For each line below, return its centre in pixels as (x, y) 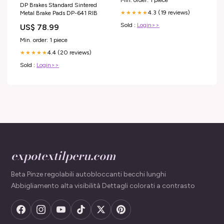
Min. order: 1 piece (44, 40)
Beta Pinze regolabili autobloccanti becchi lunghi (88, 174)
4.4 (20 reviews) (69, 52)
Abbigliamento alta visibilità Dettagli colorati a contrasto (103, 185)
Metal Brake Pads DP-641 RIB (59, 13)
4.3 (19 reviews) (169, 12)
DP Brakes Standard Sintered (58, 5)
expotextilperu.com (63, 155)
